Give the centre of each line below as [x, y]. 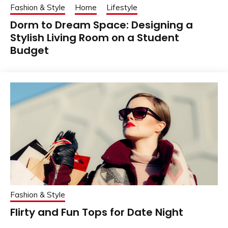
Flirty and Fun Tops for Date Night [97, 212]
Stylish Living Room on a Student [95, 37]
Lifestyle [122, 7]
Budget [30, 50]
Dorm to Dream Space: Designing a [102, 25]
